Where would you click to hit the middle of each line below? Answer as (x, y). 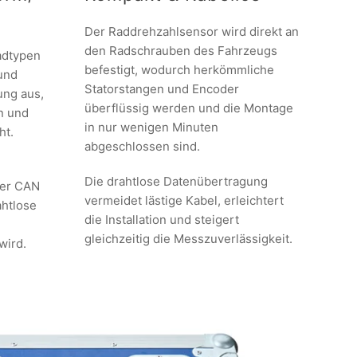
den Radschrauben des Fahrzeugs (181, 51)
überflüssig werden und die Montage (189, 108)
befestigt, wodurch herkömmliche (179, 70)
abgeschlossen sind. (142, 146)
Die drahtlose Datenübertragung (176, 181)
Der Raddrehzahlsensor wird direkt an (192, 31)
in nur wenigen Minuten (151, 127)
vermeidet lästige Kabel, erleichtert (184, 200)
